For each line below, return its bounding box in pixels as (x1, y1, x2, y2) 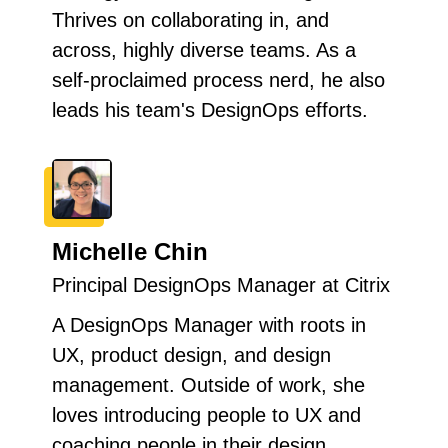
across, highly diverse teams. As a (52, 38, 356, 61)
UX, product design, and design (52, 343, 331, 366)
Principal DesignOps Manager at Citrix (52, 273, 390, 296)
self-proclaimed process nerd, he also (52, 68, 385, 91)
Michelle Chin (52, 237, 208, 265)
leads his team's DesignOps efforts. (52, 98, 368, 121)
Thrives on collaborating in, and (52, 8, 329, 31)
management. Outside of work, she (52, 373, 365, 396)
